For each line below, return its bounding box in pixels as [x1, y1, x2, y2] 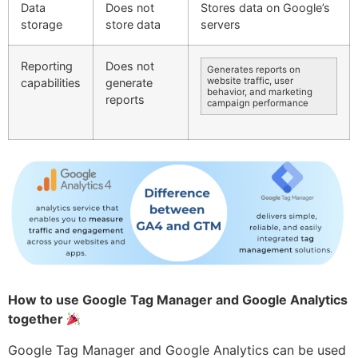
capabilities [21, 76, 81, 90]
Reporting [21, 59, 73, 74]
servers [201, 18, 241, 32]
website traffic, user [207, 75, 293, 87]
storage [21, 18, 62, 32]
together [8, 311, 66, 328]
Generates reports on [207, 64, 300, 76]
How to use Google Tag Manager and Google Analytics [8, 292, 348, 308]
